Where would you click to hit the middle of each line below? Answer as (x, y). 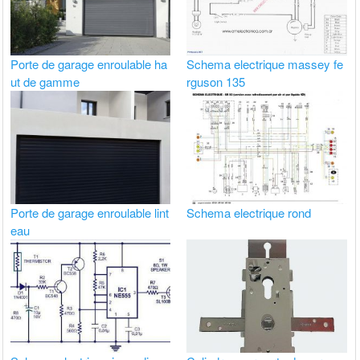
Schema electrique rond (249, 213)
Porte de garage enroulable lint (90, 213)
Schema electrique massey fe (265, 63)
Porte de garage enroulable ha (89, 63)
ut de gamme (45, 81)
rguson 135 (216, 81)
